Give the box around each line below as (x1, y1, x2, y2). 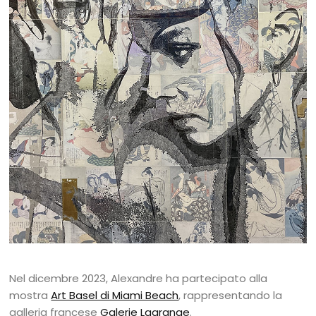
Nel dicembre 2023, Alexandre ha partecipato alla (9, 271, 268, 286)
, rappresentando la (178, 288, 283, 303)
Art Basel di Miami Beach (51, 288, 179, 303)
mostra (9, 288, 51, 303)
